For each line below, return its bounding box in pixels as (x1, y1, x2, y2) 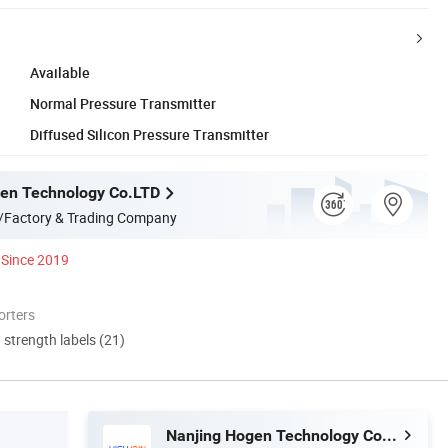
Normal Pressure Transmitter (30, 93, 216, 113)
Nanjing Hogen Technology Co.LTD (382, 425, 397, 445)
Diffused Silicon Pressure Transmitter (30, 124, 269, 144)
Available (30, 62, 90, 82)
